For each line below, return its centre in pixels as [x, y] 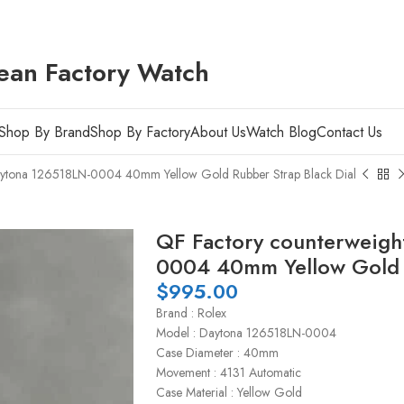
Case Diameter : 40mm [217, 353]
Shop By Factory [140, 132]
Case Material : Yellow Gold [229, 392]
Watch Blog [281, 132]
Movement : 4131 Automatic [229, 372]
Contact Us [349, 132]
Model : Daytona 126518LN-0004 [246, 333]
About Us [218, 132]
